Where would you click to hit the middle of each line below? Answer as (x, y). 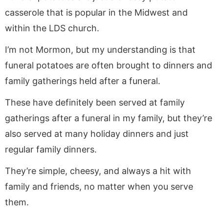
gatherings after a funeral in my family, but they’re (109, 118)
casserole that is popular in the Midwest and (96, 12)
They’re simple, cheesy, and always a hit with (98, 171)
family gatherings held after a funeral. (83, 81)
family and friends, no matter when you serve (99, 186)
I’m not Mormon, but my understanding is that (100, 49)
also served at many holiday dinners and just (97, 133)
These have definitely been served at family (95, 102)
